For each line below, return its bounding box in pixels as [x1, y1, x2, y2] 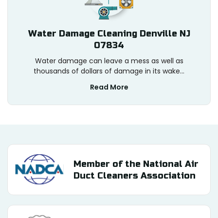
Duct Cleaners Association [73, 170, 196, 181]
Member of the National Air [73, 158, 199, 169]
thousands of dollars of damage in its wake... [34, 66, 184, 76]
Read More [90, 82, 128, 92]
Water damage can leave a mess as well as [35, 56, 183, 66]
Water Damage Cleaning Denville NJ [28, 28, 190, 39]
